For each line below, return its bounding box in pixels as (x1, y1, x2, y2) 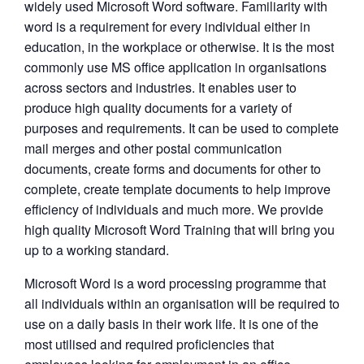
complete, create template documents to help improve (24, 179, 331, 198)
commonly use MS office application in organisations (24, 57, 327, 76)
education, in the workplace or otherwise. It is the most (24, 37, 334, 56)
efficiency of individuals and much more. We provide (24, 199, 323, 219)
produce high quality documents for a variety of (24, 97, 292, 117)
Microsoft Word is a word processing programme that (24, 273, 326, 292)
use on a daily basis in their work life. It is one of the (24, 314, 318, 333)
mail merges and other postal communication (24, 138, 282, 158)
